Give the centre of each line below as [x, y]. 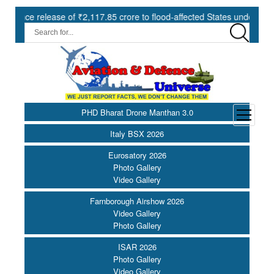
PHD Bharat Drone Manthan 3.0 [137, 113]
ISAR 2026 [137, 247]
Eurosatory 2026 [137, 155]
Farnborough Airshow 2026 [137, 201]
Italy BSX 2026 [137, 134]
